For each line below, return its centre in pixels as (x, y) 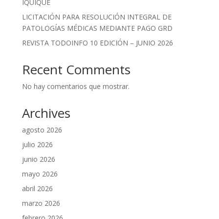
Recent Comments (76, 70)
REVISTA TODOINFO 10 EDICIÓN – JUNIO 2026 (97, 43)
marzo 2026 (41, 203)
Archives (46, 113)
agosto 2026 (42, 130)
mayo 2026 (40, 174)
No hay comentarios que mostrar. (76, 87)
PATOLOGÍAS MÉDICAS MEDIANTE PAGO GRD (97, 28)
